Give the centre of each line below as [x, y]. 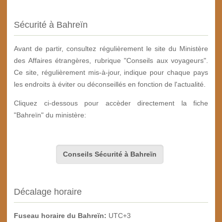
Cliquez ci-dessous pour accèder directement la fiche [111, 103]
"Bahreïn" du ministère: [50, 115]
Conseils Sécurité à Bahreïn [110, 154]
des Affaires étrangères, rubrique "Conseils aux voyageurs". [111, 61]
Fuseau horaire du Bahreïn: [60, 216]
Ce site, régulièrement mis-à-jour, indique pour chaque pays [111, 73]
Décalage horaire [48, 192]
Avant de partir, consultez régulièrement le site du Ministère [111, 49]
